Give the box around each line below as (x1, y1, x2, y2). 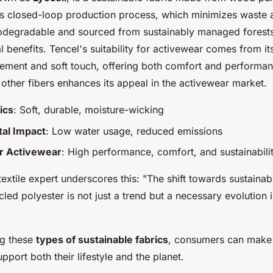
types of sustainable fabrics (36, 233, 168, 246)
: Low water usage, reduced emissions (46, 124, 222, 137)
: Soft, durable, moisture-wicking (13, 104, 164, 116)
